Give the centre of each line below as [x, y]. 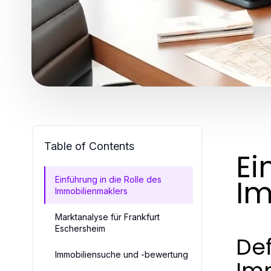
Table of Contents [89, 146]
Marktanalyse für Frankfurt [107, 217]
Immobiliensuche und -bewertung [122, 254]
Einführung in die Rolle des [108, 179]
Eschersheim [80, 228]
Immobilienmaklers [91, 191]
